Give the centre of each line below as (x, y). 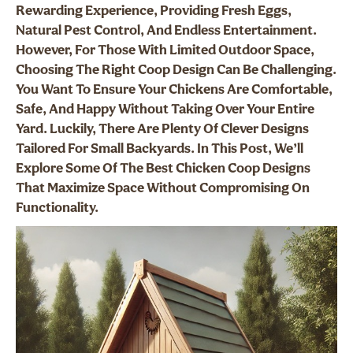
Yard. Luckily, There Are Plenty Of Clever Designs (162, 130)
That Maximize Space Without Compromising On (163, 189)
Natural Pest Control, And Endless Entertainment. (166, 32)
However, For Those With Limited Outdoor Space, (165, 51)
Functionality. (57, 209)
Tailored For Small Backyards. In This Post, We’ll (160, 150)
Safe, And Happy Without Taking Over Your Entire (165, 110)
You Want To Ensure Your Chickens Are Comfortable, (174, 91)
